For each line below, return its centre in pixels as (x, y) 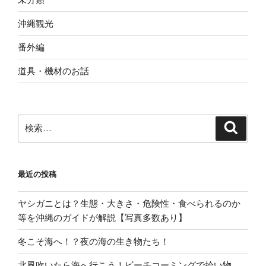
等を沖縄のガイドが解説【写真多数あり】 (102, 217)
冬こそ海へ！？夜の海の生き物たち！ (94, 241)
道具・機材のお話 (53, 71)
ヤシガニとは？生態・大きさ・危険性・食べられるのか (129, 203)
